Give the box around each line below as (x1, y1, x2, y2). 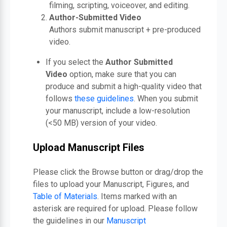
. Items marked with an (97, 192, 177, 201)
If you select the (46, 57, 105, 67)
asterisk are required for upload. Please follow (33, 204, 198, 213)
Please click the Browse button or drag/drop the (33, 167, 203, 177)
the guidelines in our (33, 216, 106, 225)
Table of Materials (33, 192, 97, 201)
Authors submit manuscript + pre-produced (49, 25, 201, 34)
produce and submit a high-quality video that (46, 82, 202, 91)
